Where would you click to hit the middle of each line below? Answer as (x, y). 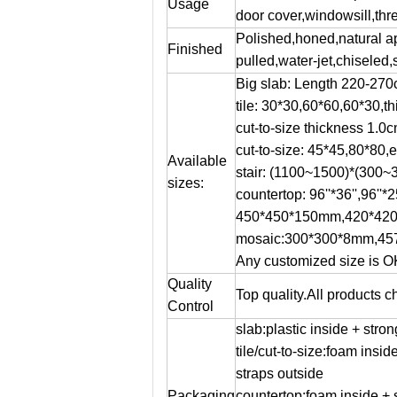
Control (191, 306)
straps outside (280, 374)
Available (197, 161)
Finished (195, 49)
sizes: (186, 183)
